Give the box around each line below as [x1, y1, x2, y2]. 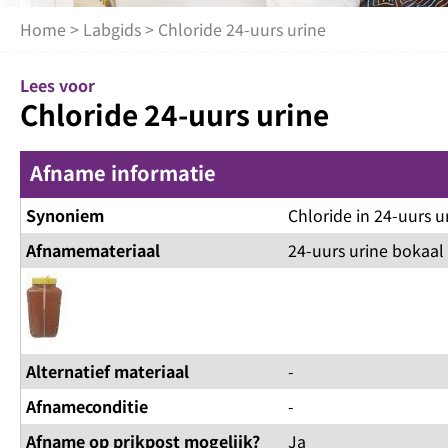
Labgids [83, 17, 141, 42]
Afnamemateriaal [26, 238, 160, 263]
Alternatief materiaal [26, 359, 189, 384]
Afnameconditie [26, 394, 148, 419]
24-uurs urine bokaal [287, 238, 444, 263]
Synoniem [26, 203, 104, 228]
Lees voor [20, 73, 95, 98]
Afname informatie [30, 158, 216, 188]
